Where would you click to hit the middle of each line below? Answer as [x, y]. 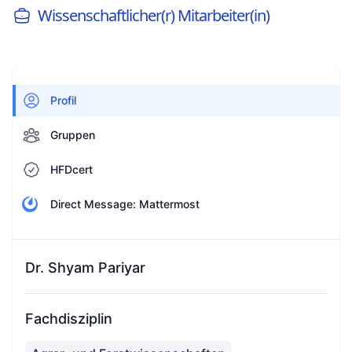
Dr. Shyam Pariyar [85, 268]
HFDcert [71, 169]
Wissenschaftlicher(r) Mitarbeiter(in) [154, 15]
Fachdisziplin [69, 319]
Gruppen [73, 135]
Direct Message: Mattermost [125, 204]
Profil [63, 100]
